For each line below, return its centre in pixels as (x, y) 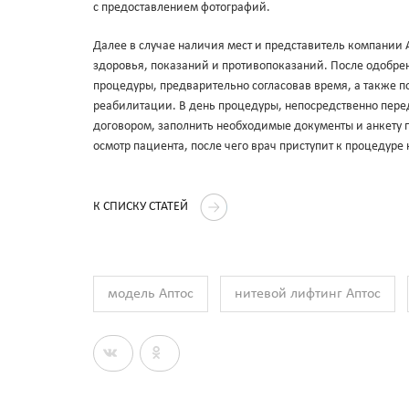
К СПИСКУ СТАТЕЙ (142, 207)
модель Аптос (151, 294)
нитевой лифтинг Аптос (308, 294)
